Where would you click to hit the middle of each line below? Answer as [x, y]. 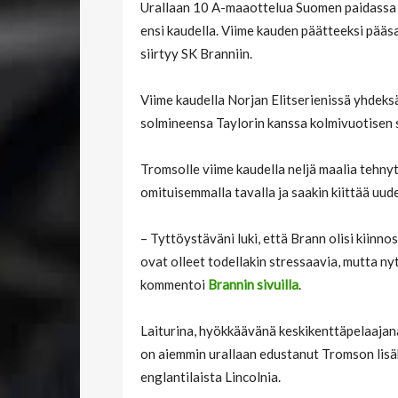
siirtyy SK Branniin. [196, 54]
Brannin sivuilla [253, 285]
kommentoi [174, 285]
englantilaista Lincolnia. [211, 377]
